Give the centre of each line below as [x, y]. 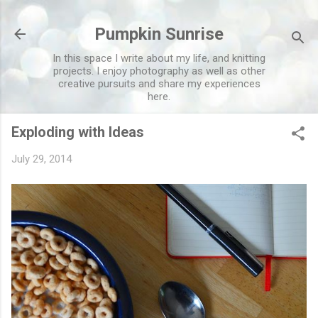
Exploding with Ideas [78, 132]
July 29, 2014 [42, 159]
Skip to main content [159, 18]
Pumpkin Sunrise [159, 34]
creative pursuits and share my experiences [159, 84]
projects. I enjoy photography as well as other [159, 71]
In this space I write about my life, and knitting [159, 58]
